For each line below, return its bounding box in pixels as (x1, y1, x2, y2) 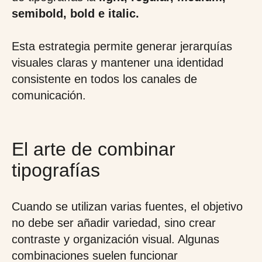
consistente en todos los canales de (12, 73, 197, 85)
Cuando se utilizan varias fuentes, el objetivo (12, 200, 243, 213)
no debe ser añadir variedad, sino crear (12, 216, 216, 229)
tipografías (12, 160, 100, 181)
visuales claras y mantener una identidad (12, 56, 223, 69)
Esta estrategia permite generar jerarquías (12, 40, 232, 53)
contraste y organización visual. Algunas (12, 233, 219, 246)
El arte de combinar (12, 139, 175, 160)
